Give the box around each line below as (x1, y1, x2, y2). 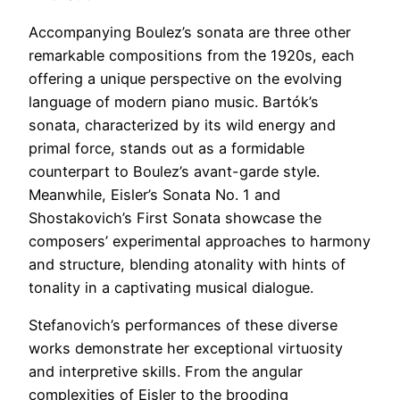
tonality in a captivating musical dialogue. (29, 278, 313, 296)
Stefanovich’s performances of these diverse (29, 316, 337, 335)
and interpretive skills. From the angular (29, 362, 303, 381)
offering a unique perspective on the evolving (29, 69, 342, 87)
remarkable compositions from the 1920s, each (29, 46, 354, 64)
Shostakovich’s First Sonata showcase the (29, 208, 321, 227)
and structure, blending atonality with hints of (29, 254, 346, 273)
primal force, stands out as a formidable (29, 138, 304, 157)
